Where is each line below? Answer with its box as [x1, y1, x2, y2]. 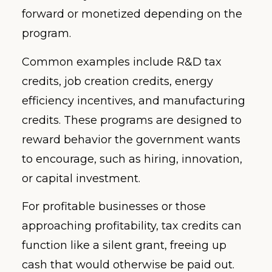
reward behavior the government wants [22, 132, 240, 146]
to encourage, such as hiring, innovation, [22, 152, 242, 166]
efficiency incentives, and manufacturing [22, 93, 245, 107]
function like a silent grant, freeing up [22, 238, 226, 252]
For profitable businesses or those [22, 199, 206, 213]
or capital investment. [22, 171, 140, 185]
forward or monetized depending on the [22, 7, 242, 21]
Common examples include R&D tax [22, 55, 222, 69]
